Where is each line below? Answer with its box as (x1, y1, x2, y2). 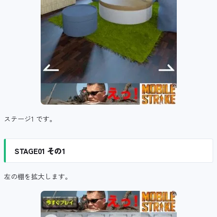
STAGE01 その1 (15, 145, 65, 157)
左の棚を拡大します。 (4, 171, 72, 182)
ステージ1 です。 (4, 114, 56, 124)
